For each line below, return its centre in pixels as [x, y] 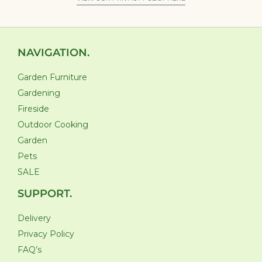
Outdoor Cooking [53, 125]
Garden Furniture [52, 77]
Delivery [34, 218]
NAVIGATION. [54, 53]
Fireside [33, 109]
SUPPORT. [45, 194]
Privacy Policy [46, 234]
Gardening [39, 93]
